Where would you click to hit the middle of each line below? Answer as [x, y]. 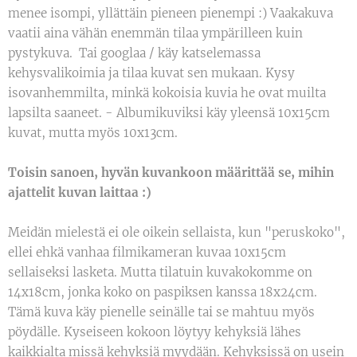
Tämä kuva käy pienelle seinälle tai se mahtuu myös [161, 312]
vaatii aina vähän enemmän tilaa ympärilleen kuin [155, 33]
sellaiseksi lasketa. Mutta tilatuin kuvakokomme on [160, 272]
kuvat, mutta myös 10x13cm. [93, 133]
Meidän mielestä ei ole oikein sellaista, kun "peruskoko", [177, 232]
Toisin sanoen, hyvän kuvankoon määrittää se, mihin [171, 173]
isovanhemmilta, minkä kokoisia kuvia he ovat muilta [167, 93]
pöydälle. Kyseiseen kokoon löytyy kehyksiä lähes [155, 332]
